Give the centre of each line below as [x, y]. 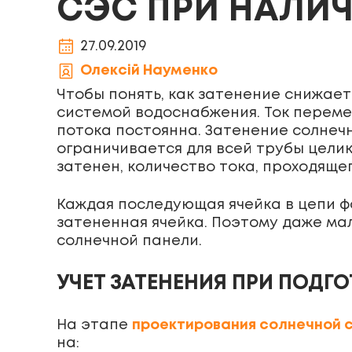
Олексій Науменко [149, 71]
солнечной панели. [129, 241]
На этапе [94, 325]
